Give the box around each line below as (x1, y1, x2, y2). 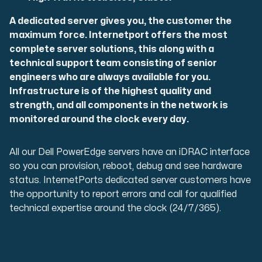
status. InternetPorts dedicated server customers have (9, 175, 251, 185)
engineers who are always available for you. (9, 72, 211, 82)
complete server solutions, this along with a (9, 44, 214, 54)
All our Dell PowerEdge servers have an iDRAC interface (9, 147, 250, 157)
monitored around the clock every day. (9, 114, 189, 124)
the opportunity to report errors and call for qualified (9, 189, 237, 199)
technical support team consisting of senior (9, 58, 217, 68)
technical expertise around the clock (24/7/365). (9, 203, 221, 213)
